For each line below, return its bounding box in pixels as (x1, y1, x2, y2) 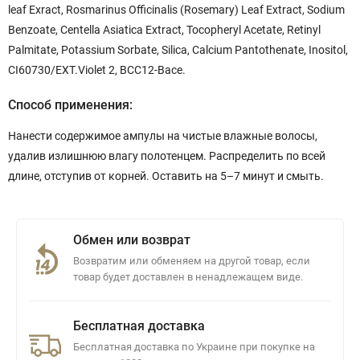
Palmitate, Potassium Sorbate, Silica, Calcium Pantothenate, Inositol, (8, 43, 348, 56)
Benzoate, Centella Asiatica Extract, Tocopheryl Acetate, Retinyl (8, 23, 321, 36)
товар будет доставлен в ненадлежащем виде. (73, 271, 303, 283)
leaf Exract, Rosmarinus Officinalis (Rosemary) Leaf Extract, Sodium (8, 3, 345, 16)
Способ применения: (8, 97, 133, 112)
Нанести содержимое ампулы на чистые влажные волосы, (8, 129, 317, 142)
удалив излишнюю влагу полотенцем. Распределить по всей (8, 149, 325, 162)
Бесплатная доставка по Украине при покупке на (73, 341, 315, 353)
